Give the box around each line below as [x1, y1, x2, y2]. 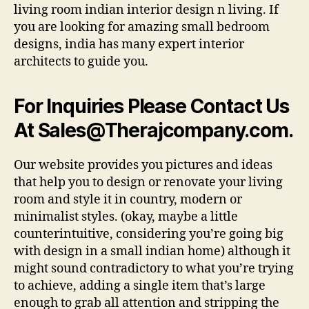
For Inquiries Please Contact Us [14, 94, 289, 118]
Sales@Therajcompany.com [37, 118, 288, 142]
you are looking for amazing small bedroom [14, 19, 270, 35]
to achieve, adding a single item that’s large [14, 277, 266, 294]
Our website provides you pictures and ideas [14, 157, 272, 173]
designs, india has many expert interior [14, 36, 244, 52]
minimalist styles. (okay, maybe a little [14, 208, 238, 225]
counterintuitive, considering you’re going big [14, 226, 283, 242]
